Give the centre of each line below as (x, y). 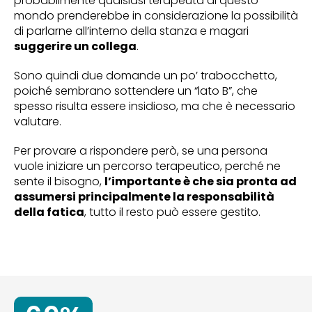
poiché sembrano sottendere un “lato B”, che (136, 91)
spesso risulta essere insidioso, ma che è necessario (155, 106)
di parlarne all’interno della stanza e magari (131, 31)
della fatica (49, 212)
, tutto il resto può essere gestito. (172, 212)
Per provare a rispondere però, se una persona (141, 151)
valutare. (38, 122)
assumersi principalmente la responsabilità (144, 197)
